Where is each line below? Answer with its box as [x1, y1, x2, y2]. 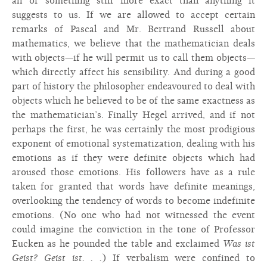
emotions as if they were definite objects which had [12, 153, 255, 163]
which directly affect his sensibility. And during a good [12, 67, 255, 77]
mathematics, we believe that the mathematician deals [12, 38, 255, 49]
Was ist [223, 238, 255, 249]
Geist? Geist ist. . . [12, 253, 103, 263]
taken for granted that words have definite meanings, [12, 181, 255, 192]
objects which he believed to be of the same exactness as [12, 95, 255, 106]
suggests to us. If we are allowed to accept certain [12, 10, 255, 20]
